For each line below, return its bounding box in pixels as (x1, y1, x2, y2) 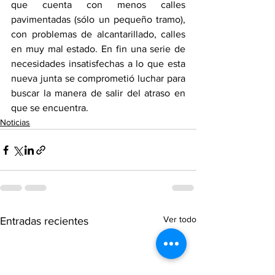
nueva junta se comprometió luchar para (11, 73, 185, 83)
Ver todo (163, 214, 196, 224)
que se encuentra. (11, 103, 98, 113)
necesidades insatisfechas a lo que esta (11, 58, 185, 69)
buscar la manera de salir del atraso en (11, 88, 185, 98)
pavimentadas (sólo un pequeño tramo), (11, 14, 185, 25)
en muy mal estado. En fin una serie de (11, 44, 185, 54)
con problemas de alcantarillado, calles (11, 29, 185, 39)
